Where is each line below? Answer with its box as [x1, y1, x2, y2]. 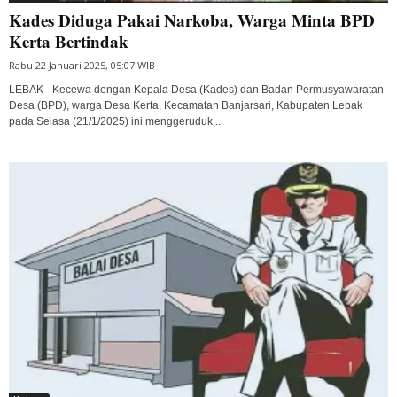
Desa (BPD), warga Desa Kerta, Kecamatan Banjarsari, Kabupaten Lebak [9, 98, 362, 112]
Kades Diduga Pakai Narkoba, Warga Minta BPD [9, 7, 375, 32]
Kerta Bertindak [9, 28, 128, 53]
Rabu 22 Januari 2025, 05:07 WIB [9, 58, 155, 72]
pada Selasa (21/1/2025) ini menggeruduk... [9, 114, 221, 128]
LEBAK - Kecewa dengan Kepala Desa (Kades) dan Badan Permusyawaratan [9, 82, 384, 96]
